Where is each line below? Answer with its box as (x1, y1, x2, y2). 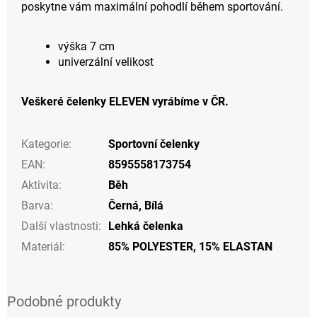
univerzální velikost (58, 54, 154, 69)
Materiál (21, 239, 62, 253)
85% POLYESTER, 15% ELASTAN (108, 239, 272, 253)
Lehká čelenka (108, 219, 183, 233)
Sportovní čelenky (108, 137, 200, 151)
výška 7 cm (58, 39, 115, 53)
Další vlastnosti (21, 219, 98, 233)
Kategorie (21, 137, 69, 151)
